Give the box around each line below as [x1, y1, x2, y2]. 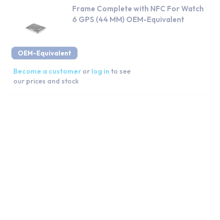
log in [91, 66, 110, 76]
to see [111, 66, 131, 76]
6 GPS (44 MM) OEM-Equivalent [72, 14, 184, 24]
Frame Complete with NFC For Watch [72, 3, 204, 13]
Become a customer [13, 66, 81, 76]
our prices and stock [13, 76, 79, 85]
